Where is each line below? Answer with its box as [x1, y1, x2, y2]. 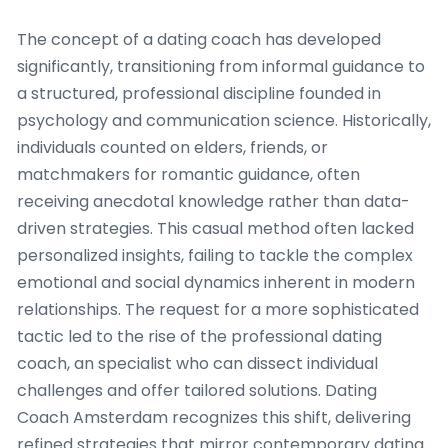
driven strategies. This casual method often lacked [17, 217, 414, 241]
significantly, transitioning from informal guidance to [17, 55, 425, 79]
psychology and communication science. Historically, [17, 109, 431, 133]
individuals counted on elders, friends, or [17, 136, 328, 160]
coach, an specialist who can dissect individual [17, 352, 378, 376]
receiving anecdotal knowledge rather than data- [17, 190, 410, 214]
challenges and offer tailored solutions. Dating [17, 379, 377, 403]
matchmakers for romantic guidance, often [17, 163, 360, 187]
